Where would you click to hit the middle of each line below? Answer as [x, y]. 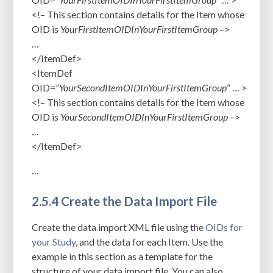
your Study [54, 241]
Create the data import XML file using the [119, 227]
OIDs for [224, 227]
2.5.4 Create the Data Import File [125, 201]
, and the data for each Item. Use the [150, 241]
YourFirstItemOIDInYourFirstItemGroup [139, 29]
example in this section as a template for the [122, 256]
